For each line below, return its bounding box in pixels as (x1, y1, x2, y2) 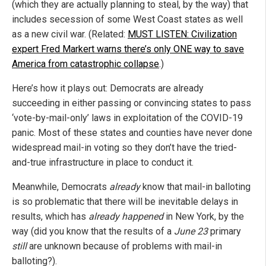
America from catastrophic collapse (12, 58, 159, 69)
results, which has (12, 210, 88, 222)
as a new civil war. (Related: (12, 28, 128, 40)
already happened (88, 210, 163, 222)
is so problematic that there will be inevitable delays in (12, 195, 238, 207)
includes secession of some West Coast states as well (12, 13, 243, 25)
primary (210, 225, 241, 237)
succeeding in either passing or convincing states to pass (12, 97, 251, 109)
